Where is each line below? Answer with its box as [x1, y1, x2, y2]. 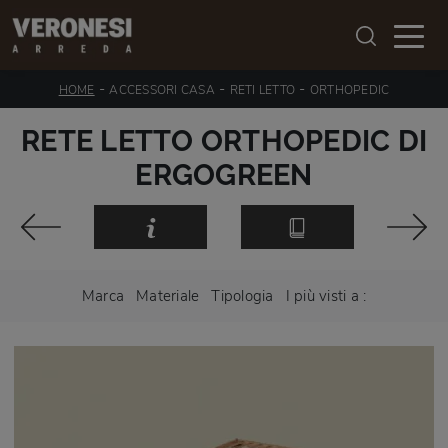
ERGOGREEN [135, 158, 313, 192]
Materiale [136, 285, 200, 306]
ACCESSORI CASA [109, 82, 215, 98]
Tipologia [211, 285, 274, 306]
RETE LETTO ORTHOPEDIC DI [21, 124, 427, 158]
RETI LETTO [229, 82, 296, 98]
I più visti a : [285, 285, 367, 306]
